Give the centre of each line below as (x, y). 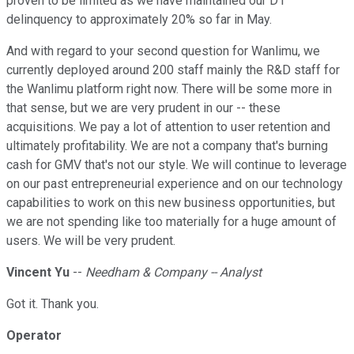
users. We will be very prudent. (91, 241)
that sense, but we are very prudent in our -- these (143, 108)
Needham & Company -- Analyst (173, 273)
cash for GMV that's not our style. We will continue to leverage (177, 165)
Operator (34, 336)
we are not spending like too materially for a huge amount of (171, 222)
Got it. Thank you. (53, 304)
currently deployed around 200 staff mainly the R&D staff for (173, 70)
